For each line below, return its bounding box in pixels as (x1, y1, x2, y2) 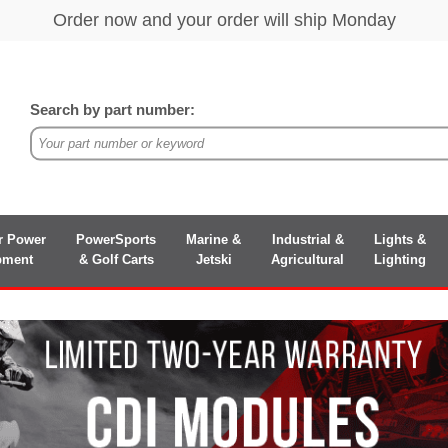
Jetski (195, 251, 232, 267)
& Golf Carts (78, 251, 154, 267)
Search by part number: (30, 101, 196, 117)
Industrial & (271, 231, 344, 247)
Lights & (374, 231, 426, 247)
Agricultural (271, 251, 344, 267)
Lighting (374, 251, 426, 267)
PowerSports (76, 231, 156, 247)
